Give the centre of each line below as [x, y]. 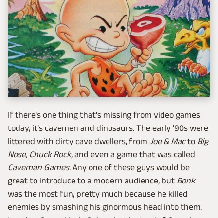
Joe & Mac [167, 141]
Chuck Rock [50, 154]
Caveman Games [38, 168]
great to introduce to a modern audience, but [92, 181]
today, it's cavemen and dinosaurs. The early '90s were [108, 128]
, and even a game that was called [133, 154]
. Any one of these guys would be [129, 168]
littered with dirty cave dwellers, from [79, 141]
